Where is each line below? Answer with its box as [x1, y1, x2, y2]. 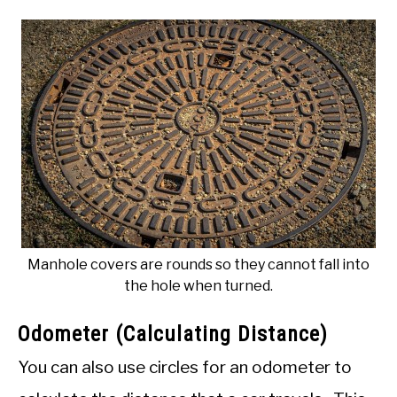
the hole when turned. [124, 277, 273, 295]
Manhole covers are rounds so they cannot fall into [27, 256, 370, 274]
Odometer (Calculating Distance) [18, 322, 328, 347]
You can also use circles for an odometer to [18, 357, 352, 378]
